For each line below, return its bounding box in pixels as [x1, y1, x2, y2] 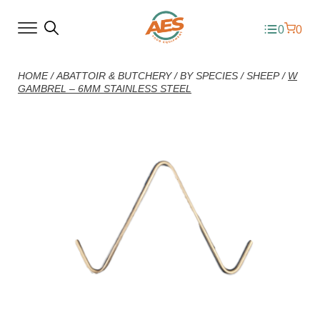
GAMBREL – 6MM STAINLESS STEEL [18, 83, 191, 94]
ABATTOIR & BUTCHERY [56, 70, 171, 81]
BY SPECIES [180, 70, 238, 81]
